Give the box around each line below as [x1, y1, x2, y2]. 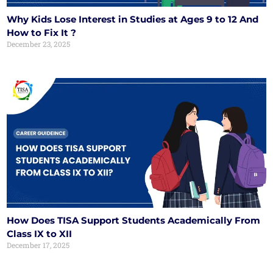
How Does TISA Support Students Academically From [7, 214, 261, 226]
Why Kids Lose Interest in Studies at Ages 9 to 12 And [7, 13, 259, 26]
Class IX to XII [7, 227, 73, 239]
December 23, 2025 [7, 39, 71, 49]
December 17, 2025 [7, 239, 70, 250]
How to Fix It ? [7, 27, 77, 39]
